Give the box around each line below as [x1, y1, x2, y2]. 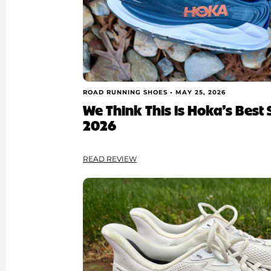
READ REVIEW [83, 154, 137, 164]
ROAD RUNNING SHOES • [83, 88, 176, 97]
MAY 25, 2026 [175, 88, 226, 97]
